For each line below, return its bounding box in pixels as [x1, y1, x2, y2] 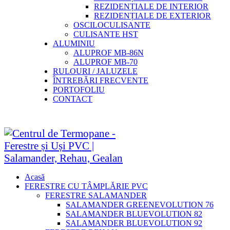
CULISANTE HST [73, 30, 138, 39]
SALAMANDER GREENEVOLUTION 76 [66, 200, 214, 209]
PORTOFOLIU [53, 85, 105, 94]
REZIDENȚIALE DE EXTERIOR [94, 11, 211, 20]
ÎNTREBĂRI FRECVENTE [53, 76, 148, 85]
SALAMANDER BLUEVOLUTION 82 [66, 209, 202, 218]
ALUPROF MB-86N [73, 48, 144, 57]
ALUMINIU [53, 39, 95, 48]
